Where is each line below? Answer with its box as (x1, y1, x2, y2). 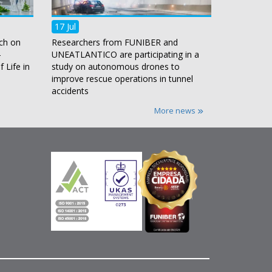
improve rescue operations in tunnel (52, 73, 193, 85)
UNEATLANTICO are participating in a (52, 49, 199, 61)
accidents (52, 85, 89, 97)
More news (154, 105, 197, 117)
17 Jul (55, 21, 76, 33)
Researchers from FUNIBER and (52, 36, 178, 49)
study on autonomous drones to (52, 61, 180, 73)
